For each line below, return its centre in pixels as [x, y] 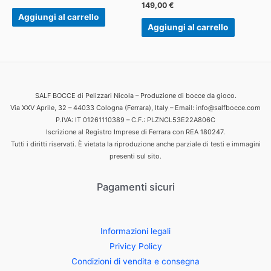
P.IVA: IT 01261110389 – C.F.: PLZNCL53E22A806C [135, 119]
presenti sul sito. [135, 156]
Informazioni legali [135, 231]
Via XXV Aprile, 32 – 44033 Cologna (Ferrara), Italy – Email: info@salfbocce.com [135, 107]
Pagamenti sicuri [135, 187]
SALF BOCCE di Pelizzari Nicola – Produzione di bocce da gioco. [135, 95]
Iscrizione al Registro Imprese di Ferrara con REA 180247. [135, 132]
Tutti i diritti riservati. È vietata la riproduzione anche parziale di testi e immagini [135, 144]
